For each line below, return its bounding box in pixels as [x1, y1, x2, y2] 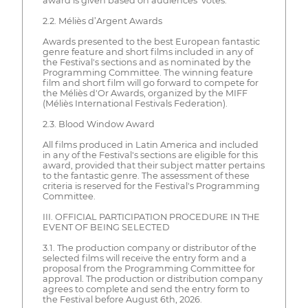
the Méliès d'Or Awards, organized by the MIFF [42, 88, 247, 99]
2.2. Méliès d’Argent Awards [42, 16, 162, 27]
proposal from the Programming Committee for [42, 263, 255, 274]
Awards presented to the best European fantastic [42, 36, 260, 47]
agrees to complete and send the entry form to [42, 284, 250, 295]
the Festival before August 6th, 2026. [42, 294, 202, 305]
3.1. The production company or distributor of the [42, 243, 256, 254]
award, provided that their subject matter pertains [42, 160, 265, 171]
